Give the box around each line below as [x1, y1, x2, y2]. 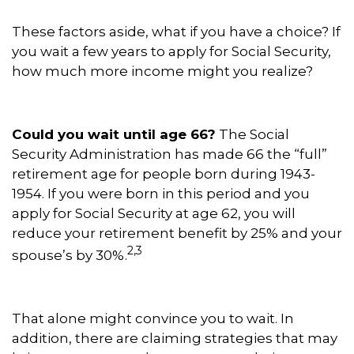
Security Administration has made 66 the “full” [12, 145, 327, 162]
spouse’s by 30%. [12, 247, 127, 264]
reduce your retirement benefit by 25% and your [12, 224, 342, 241]
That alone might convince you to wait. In [12, 311, 294, 327]
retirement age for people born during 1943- [12, 165, 315, 182]
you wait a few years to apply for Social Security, [12, 43, 331, 59]
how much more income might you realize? [12, 62, 313, 79]
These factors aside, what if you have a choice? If [12, 23, 341, 40]
